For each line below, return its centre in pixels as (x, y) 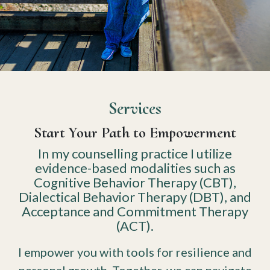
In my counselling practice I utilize (135, 153)
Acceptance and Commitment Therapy (135, 211)
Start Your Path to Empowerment (135, 133)
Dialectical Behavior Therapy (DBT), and (135, 197)
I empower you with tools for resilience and (135, 252)
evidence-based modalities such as (135, 168)
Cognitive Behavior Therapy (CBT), (135, 182)
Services (135, 108)
